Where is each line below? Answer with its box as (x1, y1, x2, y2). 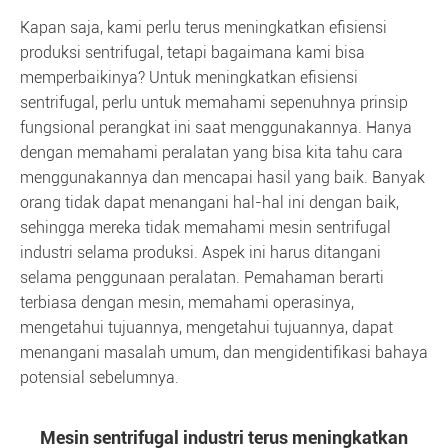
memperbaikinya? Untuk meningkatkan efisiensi (20, 68, 358, 87)
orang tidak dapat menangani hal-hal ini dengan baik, (20, 193, 399, 212)
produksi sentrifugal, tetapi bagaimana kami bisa (20, 43, 365, 62)
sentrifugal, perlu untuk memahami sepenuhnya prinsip (20, 93, 408, 112)
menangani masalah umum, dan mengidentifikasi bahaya (20, 343, 428, 362)
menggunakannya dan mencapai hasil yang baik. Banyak (20, 168, 425, 187)
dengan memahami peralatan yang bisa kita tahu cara (20, 143, 403, 162)
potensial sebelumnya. (20, 368, 179, 387)
